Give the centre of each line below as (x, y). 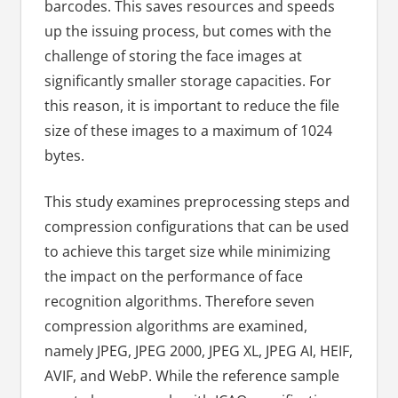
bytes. (64, 156)
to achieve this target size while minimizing (187, 252)
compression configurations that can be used (196, 227)
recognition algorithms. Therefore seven (179, 302)
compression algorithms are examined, (175, 326)
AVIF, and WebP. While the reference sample (191, 376)
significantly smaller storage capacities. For (187, 81)
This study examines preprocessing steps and (197, 202)
